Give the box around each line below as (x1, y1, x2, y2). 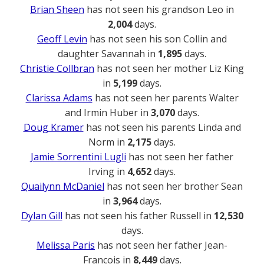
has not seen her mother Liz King (94, 61, 244, 75)
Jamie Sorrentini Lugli (31, 150, 126, 163)
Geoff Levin (37, 32, 87, 45)
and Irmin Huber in (65, 105, 151, 119)
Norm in (88, 135, 127, 148)
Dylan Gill (21, 209, 62, 222)
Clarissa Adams (25, 91, 93, 104)
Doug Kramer (23, 120, 84, 134)
